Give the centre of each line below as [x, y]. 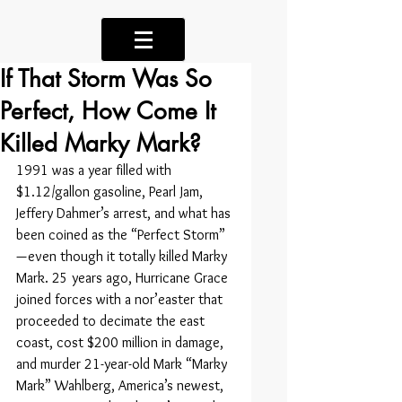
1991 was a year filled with [96, 170]
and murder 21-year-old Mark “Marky [123, 364]
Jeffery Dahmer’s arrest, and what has [125, 213]
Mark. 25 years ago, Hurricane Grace [124, 278]
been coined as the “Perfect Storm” [121, 235]
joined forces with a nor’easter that [121, 299]
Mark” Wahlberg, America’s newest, [122, 385]
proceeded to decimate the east [112, 321]
